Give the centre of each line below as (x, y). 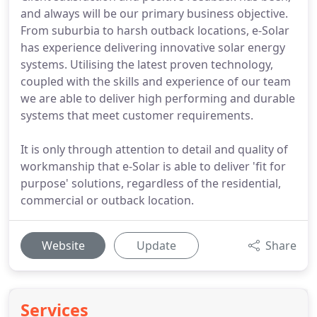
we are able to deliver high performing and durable (158, 98)
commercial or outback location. (107, 200)
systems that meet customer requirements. (137, 115)
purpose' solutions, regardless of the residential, (151, 183)
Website (63, 246)
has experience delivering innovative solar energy (153, 47)
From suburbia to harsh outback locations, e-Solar (155, 30)
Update (156, 246)
